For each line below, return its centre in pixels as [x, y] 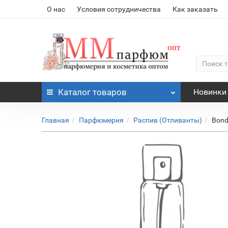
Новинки [210, 92]
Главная [56, 120]
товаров [109, 92]
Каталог [75, 92]
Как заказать [195, 9]
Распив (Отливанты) [168, 120]
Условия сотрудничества [119, 9]
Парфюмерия [102, 120]
